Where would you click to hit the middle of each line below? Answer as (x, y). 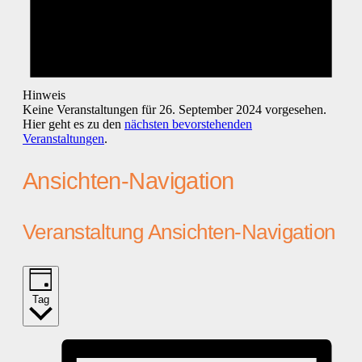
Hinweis (44, 95)
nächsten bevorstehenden (188, 124)
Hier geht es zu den (74, 124)
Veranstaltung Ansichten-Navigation (179, 232)
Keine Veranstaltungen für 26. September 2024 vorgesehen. (175, 109)
